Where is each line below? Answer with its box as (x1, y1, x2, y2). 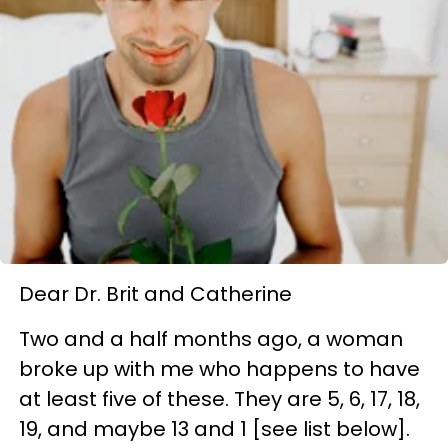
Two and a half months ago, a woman (19, 325, 403, 353)
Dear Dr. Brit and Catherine (19, 280, 292, 308)
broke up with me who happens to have (19, 355, 420, 383)
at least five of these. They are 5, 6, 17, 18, (19, 385, 420, 413)
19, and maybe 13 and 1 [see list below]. (19, 415, 410, 443)
